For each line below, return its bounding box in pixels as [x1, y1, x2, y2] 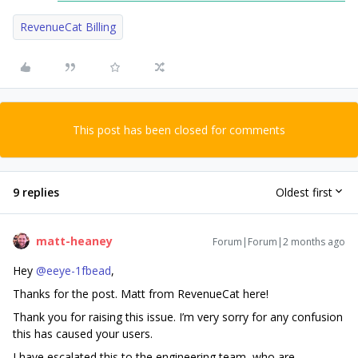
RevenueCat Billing [20, 18, 116, 34]
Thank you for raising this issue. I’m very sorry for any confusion [13, 308, 343, 324]
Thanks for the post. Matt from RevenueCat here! [13, 285, 268, 301]
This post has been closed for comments [73, 121, 285, 137]
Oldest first [276, 185, 332, 201]
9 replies [13, 184, 59, 200]
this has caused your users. [13, 325, 153, 341]
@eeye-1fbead [36, 262, 111, 278]
